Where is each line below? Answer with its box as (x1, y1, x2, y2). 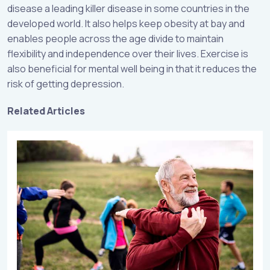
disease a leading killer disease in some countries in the (7, 1, 250, 15)
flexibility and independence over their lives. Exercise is (7, 46, 248, 60)
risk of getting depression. (7, 77, 124, 90)
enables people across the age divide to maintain (7, 31, 224, 45)
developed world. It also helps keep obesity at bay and (7, 16, 245, 30)
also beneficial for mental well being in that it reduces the (7, 61, 257, 75)
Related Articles (7, 104, 85, 118)
